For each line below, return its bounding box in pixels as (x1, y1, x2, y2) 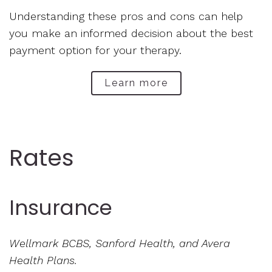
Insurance (9, 193, 112, 223)
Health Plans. (9, 254, 77, 267)
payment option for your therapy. (9, 44, 182, 57)
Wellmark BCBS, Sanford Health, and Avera (9, 237, 230, 250)
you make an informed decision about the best (9, 27, 253, 40)
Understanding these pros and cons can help (9, 10, 243, 23)
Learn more (104, 77, 168, 89)
